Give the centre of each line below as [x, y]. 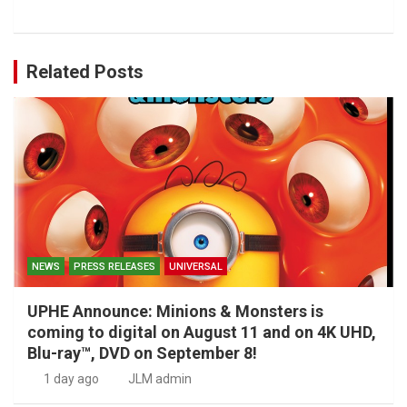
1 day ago [71, 378]
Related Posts [85, 71]
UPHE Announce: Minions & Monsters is [175, 311]
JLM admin [160, 378]
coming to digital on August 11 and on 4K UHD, [202, 332]
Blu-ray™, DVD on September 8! [142, 352]
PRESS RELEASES [114, 266]
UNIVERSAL [196, 266]
